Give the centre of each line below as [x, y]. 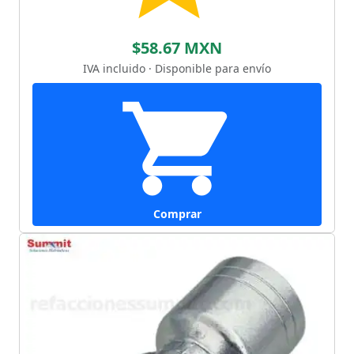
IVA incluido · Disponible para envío [177, 68]
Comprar [177, 213]
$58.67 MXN [177, 47]
